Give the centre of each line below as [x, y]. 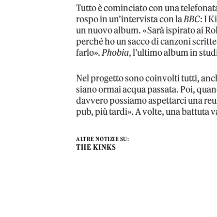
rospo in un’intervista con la [130, 19]
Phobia [116, 52]
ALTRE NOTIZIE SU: [103, 139]
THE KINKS [96, 147]
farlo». [89, 52]
